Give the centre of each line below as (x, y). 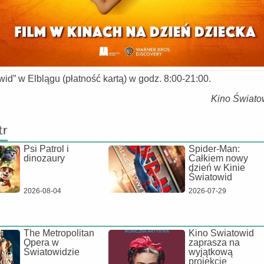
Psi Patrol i (46, 149)
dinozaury (44, 158)
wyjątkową (211, 252)
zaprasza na (214, 242)
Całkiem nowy (218, 158)
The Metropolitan (59, 233)
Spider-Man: (214, 149)
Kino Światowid (221, 233)
